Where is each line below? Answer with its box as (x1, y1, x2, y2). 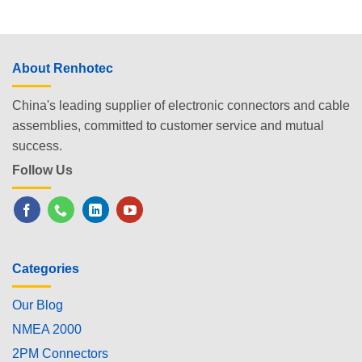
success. (12, 138, 62, 153)
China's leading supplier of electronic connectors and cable (12, 98, 350, 112)
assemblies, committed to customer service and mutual (12, 118, 324, 133)
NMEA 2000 (12, 322, 82, 337)
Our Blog (12, 298, 63, 313)
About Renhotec (12, 61, 113, 76)
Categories (12, 261, 79, 276)
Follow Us (12, 162, 73, 177)
